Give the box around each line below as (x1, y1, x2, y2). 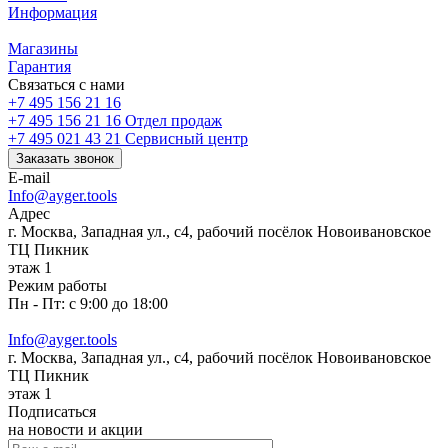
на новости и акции (8, 420, 143, 438)
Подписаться (8, 402, 96, 420)
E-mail (8, 168, 50, 186)
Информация (8, 3, 97, 21)
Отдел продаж (125, 111, 222, 129)
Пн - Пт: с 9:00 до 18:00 (8, 294, 168, 312)
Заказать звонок (16, 150, 114, 166)
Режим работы (8, 276, 107, 294)
